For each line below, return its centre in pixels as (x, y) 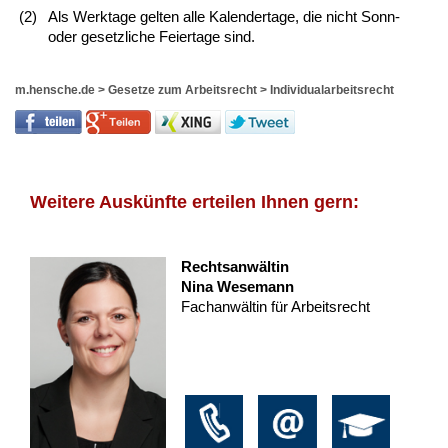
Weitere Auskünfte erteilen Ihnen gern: (194, 202)
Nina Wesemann (237, 287)
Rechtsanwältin (234, 267)
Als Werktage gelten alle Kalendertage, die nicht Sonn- (224, 17)
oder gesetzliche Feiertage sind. (151, 37)
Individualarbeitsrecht (332, 90)
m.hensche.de (55, 90)
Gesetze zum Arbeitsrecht (182, 90)
